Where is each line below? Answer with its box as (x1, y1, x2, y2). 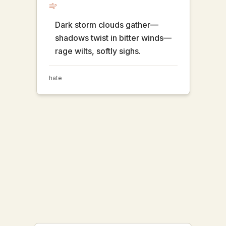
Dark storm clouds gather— (54, 20, 158, 30)
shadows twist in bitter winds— (54, 33, 172, 43)
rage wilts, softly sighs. (54, 46, 141, 56)
